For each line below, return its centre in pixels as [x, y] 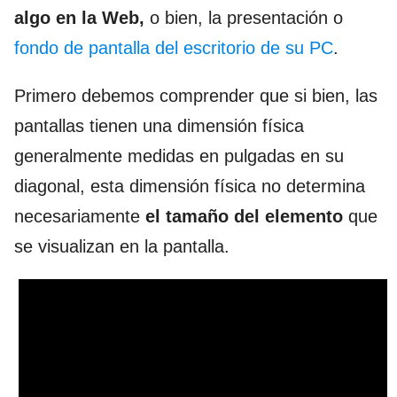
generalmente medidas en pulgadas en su [179, 156]
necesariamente [80, 216]
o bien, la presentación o [246, 18]
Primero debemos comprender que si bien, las [196, 96]
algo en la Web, [82, 18]
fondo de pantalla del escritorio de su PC [174, 48]
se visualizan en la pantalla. [122, 246]
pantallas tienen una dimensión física [159, 126]
